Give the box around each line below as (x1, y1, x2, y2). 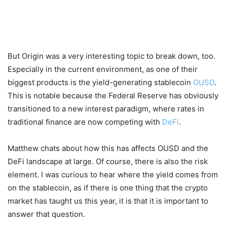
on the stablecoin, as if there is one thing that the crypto (8, 183, 208, 193)
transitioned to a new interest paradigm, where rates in (8, 104, 204, 113)
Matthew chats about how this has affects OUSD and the (8, 143, 208, 153)
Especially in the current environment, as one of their (8, 64, 198, 74)
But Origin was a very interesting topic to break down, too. (8, 51, 215, 61)
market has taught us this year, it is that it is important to (8, 196, 208, 206)
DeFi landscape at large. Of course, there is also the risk (8, 157, 208, 166)
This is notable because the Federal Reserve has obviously (8, 91, 218, 100)
